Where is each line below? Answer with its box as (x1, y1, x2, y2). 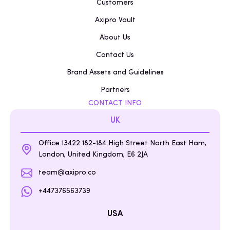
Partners (100, 86, 130, 94)
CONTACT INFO (88, 100, 142, 108)
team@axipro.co (39, 169, 96, 177)
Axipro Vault (94, 16, 136, 25)
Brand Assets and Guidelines (66, 69, 164, 77)
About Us (100, 34, 130, 42)
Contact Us (96, 51, 134, 60)
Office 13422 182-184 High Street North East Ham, (39, 140, 206, 148)
